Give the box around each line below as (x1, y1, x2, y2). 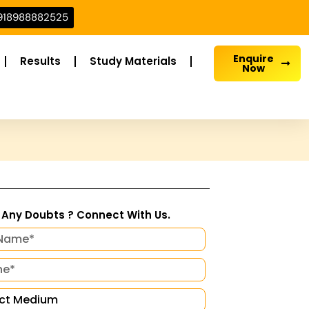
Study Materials (90, 54, 177, 68)
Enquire (232, 52, 274, 66)
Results (20, 54, 61, 68)
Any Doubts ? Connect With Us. (1, 208, 170, 222)
